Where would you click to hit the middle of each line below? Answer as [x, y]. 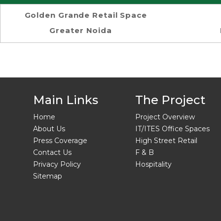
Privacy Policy [57, 164]
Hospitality [153, 164]
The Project [170, 100]
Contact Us [52, 152]
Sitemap [48, 176]
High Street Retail [166, 141]
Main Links [66, 100]
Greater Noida [81, 30]
